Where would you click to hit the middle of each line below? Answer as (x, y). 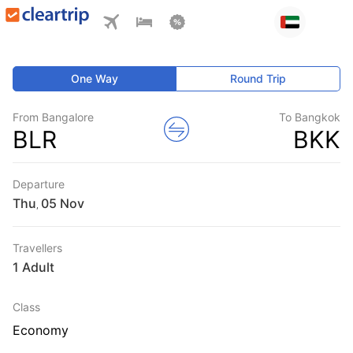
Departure (39, 184)
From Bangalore (53, 117)
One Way (95, 78)
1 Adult (33, 267)
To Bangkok (310, 117)
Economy (41, 330)
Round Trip (258, 78)
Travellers (37, 248)
